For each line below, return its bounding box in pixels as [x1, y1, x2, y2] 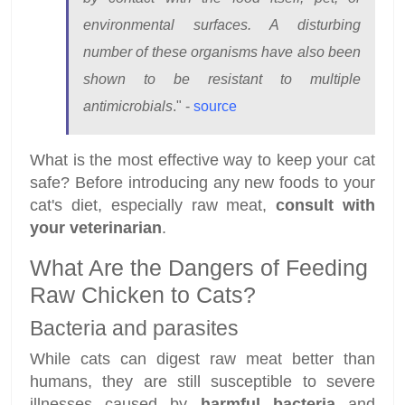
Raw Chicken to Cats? [30, 281, 256, 307]
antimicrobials [83, 98, 173, 114]
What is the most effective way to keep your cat [30, 150, 375, 169]
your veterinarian [30, 218, 162, 237]
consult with [276, 195, 376, 214]
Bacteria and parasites [30, 316, 239, 340]
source [193, 98, 237, 114]
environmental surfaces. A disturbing [83, 16, 361, 33]
